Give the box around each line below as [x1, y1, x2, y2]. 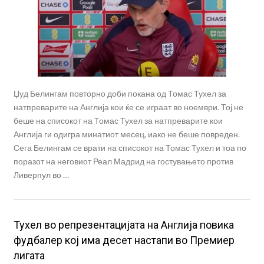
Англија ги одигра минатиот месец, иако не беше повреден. [13, 129, 240, 140]
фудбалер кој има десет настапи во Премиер [13, 234, 235, 247]
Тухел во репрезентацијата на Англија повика [13, 219, 234, 232]
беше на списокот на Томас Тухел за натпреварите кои [13, 115, 223, 126]
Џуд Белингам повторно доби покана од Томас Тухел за [13, 88, 226, 99]
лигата [13, 249, 45, 262]
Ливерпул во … [13, 170, 69, 180]
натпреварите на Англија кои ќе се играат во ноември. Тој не [13, 102, 243, 113]
